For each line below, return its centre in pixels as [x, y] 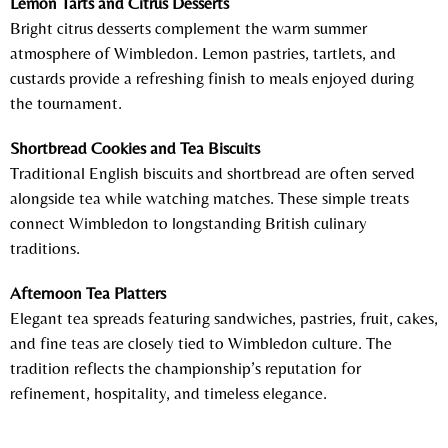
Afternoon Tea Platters [88, 292]
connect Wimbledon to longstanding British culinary [188, 222]
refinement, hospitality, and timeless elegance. [168, 392]
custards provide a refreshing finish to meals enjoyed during [212, 77]
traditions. [45, 247]
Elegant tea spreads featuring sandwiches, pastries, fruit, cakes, [224, 317]
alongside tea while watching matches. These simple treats [209, 197]
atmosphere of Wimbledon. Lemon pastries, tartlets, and [203, 52]
